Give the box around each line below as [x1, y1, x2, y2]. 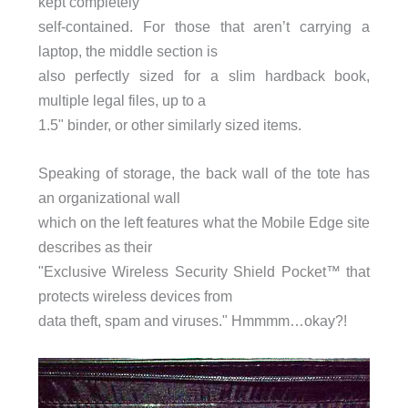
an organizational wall [37, 189, 180, 207]
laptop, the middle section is [37, 43, 218, 60]
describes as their [37, 239, 152, 256]
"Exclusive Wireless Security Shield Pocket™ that [37, 263, 371, 280]
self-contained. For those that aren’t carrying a [37, 18, 371, 36]
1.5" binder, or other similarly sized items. [37, 117, 301, 134]
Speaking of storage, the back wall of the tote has [37, 165, 371, 182]
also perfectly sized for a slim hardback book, [37, 67, 371, 85]
